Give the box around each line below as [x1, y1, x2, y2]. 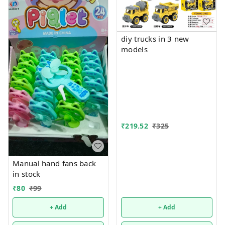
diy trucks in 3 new [121, 33, 189, 44]
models [121, 44, 148, 54]
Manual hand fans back [13, 158, 96, 168]
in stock [13, 168, 41, 179]
